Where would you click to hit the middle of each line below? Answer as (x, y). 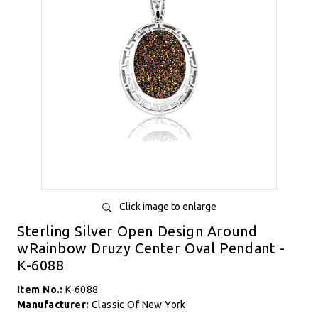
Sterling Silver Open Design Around (137, 231)
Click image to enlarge (168, 207)
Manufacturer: (54, 305)
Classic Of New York (138, 305)
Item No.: (42, 290)
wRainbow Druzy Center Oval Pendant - (151, 248)
